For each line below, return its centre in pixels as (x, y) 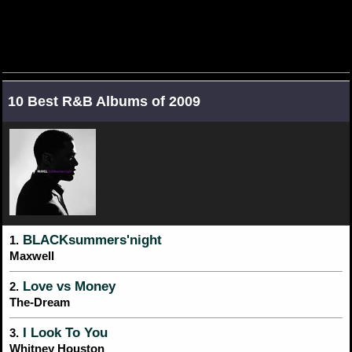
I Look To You (63, 332)
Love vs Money (67, 286)
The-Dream (40, 302)
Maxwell (32, 255)
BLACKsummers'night (90, 240)
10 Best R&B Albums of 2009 (104, 101)
